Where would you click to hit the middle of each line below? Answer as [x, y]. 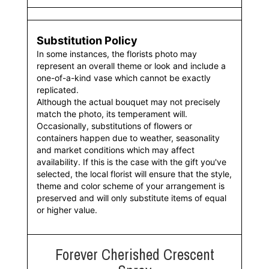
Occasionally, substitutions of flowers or [114, 125]
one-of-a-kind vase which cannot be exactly [124, 77]
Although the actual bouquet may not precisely [128, 101]
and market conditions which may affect [116, 150]
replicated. [58, 89]
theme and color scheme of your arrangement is [131, 186]
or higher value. [67, 210]
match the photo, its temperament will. [112, 113]
